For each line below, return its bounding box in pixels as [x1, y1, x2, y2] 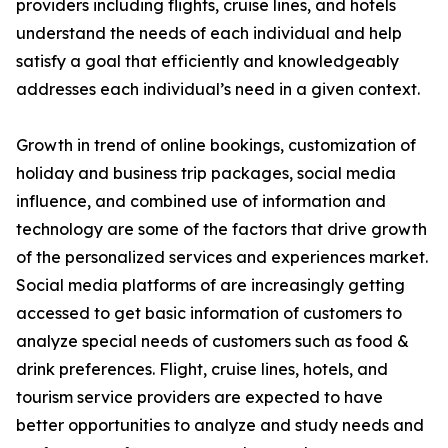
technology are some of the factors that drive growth [16, 219, 427, 240]
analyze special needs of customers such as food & [16, 331, 409, 352]
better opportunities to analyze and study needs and [16, 415, 424, 436]
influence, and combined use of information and [16, 191, 386, 212]
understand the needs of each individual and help [16, 23, 402, 44]
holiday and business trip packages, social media [16, 163, 396, 184]
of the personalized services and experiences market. [16, 247, 428, 268]
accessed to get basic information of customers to [16, 303, 402, 324]
